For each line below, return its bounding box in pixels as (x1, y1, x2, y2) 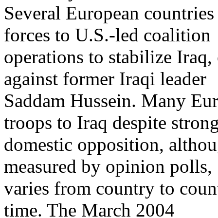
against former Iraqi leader (4, 68, 206, 90)
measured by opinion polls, (4, 156, 212, 177)
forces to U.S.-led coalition (4, 24, 211, 46)
